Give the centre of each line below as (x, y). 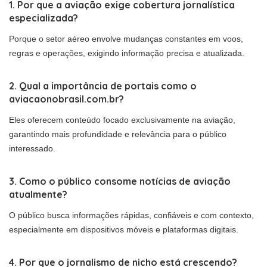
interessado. (32, 149)
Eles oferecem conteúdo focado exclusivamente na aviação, (122, 120)
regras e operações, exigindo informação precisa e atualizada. (127, 53)
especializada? (44, 18)
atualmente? (38, 195)
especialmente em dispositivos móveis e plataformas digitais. (124, 230)
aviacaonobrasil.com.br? (66, 99)
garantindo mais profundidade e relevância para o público (118, 134)
